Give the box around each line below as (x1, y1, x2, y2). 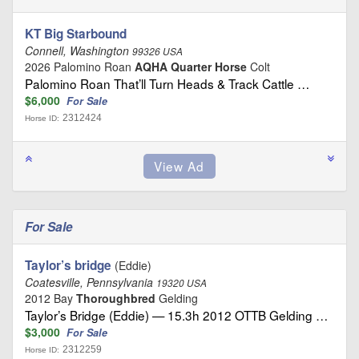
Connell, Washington (25, 42, 132, 58)
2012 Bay (25, 289, 76, 306)
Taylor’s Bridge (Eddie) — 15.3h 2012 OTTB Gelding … (25, 305, 328, 324)
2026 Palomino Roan (25, 58, 135, 75)
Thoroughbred (76, 289, 155, 306)
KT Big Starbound (25, 24, 127, 42)
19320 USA (156, 276, 207, 289)
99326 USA (132, 44, 183, 58)
